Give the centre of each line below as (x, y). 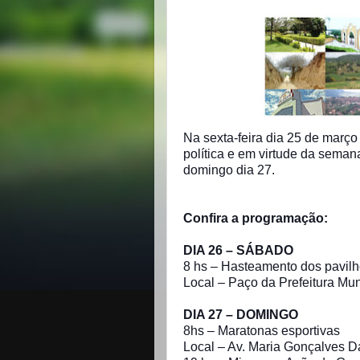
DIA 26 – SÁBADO (238, 250)
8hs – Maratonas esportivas (262, 331)
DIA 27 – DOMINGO (241, 315)
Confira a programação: (256, 218)
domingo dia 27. (231, 170)
